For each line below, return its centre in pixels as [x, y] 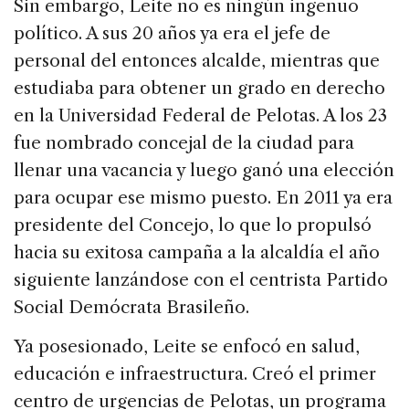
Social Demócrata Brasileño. [131, 308]
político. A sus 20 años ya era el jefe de [172, 34]
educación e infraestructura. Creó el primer [195, 374]
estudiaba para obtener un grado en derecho [199, 89]
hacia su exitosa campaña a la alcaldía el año [197, 253]
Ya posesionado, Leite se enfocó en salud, [187, 347]
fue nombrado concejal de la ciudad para [184, 143]
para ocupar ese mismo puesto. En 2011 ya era [203, 198]
